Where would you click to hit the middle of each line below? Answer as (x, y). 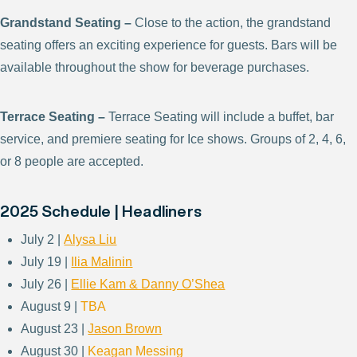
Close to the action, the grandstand (231, 23)
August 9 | (51, 307)
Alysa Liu (90, 240)
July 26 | (46, 284)
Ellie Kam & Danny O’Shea (148, 284)
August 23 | (55, 329)
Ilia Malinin (102, 262)
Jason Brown (125, 329)
